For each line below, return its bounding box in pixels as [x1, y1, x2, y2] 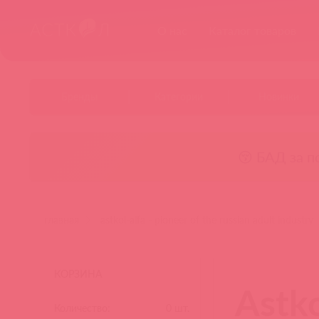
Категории [155, 90, 203, 103]
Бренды [61, 90, 98, 103]
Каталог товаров [209, 23, 296, 37]
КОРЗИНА [54, 268, 103, 280]
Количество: [54, 302, 111, 314]
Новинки [258, 90, 299, 103]
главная [44, 214, 79, 226]
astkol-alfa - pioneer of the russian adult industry [100, 214, 313, 226]
